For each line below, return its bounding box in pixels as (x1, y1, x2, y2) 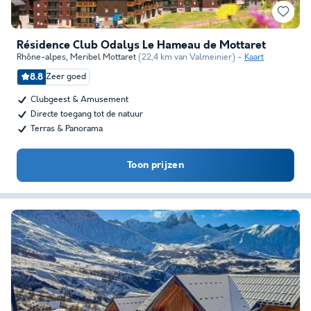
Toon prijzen (126, 160, 185, 171)
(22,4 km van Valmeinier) (138, 52, 235, 62)
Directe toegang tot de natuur (31, 109, 143, 119)
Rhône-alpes (17, 52, 66, 62)
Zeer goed (46, 72, 86, 82)
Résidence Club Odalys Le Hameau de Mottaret (17, 39, 266, 52)
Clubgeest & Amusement (31, 94, 128, 105)
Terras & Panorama (31, 124, 103, 134)
